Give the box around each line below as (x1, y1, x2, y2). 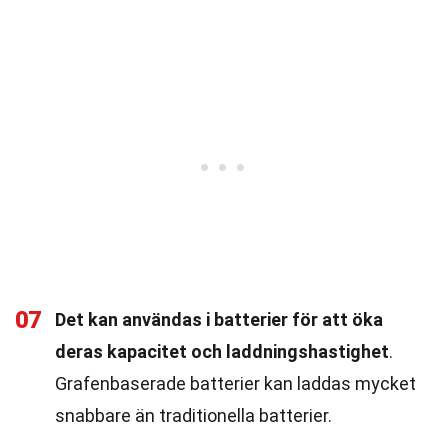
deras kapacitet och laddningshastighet (55, 341, 389, 362)
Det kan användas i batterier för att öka (55, 309, 383, 330)
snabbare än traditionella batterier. (55, 405, 332, 426)
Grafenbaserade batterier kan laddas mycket (55, 373, 416, 394)
